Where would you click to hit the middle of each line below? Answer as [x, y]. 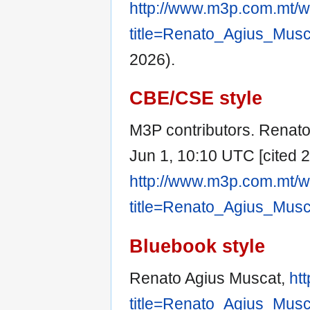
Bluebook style [197, 246]
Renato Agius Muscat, [209, 278]
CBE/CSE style [196, 98]
